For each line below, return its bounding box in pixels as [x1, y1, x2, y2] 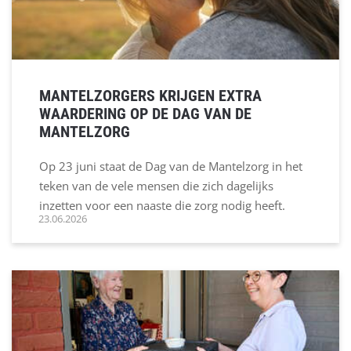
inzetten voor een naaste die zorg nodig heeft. [39, 197, 285, 213]
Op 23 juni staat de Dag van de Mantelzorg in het [39, 157, 302, 174]
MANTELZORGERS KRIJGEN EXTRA [39, 85, 262, 105]
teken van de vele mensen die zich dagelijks [39, 177, 273, 194]
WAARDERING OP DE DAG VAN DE [39, 103, 251, 123]
